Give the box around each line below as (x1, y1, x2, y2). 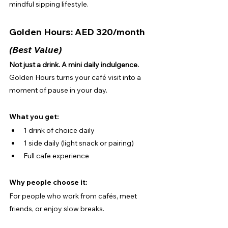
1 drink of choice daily (23, 125, 95, 135)
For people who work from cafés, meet (9, 191, 138, 201)
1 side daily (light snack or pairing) (23, 138, 134, 148)
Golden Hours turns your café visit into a (9, 72, 142, 82)
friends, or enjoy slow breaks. (9, 204, 104, 213)
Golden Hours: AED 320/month (9, 25, 147, 38)
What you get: (9, 111, 59, 121)
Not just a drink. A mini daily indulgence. (9, 60, 139, 69)
